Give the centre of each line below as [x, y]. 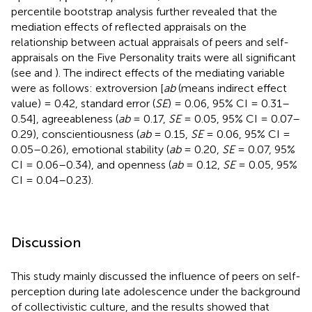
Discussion [46, 243]
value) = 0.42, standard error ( [83, 104]
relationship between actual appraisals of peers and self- [150, 42]
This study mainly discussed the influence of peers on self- [156, 276]
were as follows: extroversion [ [87, 88]
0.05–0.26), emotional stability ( [90, 150]
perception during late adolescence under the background [156, 292]
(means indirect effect [231, 88]
